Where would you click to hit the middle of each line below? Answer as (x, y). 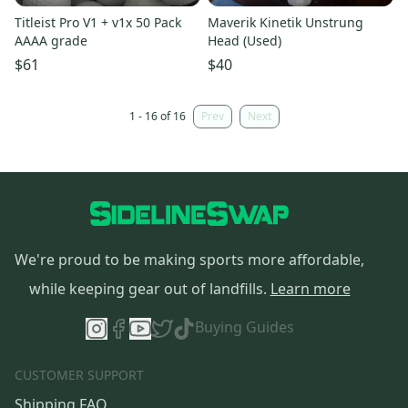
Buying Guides (244, 326)
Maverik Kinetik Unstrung (286, 22)
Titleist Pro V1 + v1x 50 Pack (98, 22)
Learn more (310, 288)
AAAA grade (51, 40)
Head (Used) (245, 40)
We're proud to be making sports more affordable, (189, 259)
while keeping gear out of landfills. (148, 288)
